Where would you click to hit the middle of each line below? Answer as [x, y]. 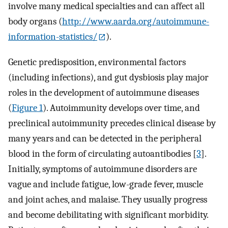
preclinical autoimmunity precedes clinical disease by [112, 123]
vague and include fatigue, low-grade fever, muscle [106, 184]
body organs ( [35, 21]
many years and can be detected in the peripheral [105, 138]
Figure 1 [27, 108]
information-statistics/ [53, 36]
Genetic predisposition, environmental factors [97, 62]
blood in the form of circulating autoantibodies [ [102, 153]
